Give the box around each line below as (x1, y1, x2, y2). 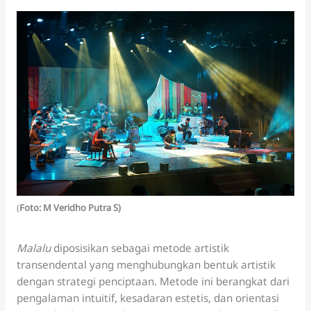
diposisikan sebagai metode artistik (50, 240, 229, 255)
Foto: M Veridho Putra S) (19, 201, 121, 214)
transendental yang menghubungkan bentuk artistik (16, 257, 276, 271)
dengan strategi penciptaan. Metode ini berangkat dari (16, 274, 289, 288)
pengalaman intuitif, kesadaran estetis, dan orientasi (16, 290, 279, 305)
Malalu (16, 240, 51, 255)
